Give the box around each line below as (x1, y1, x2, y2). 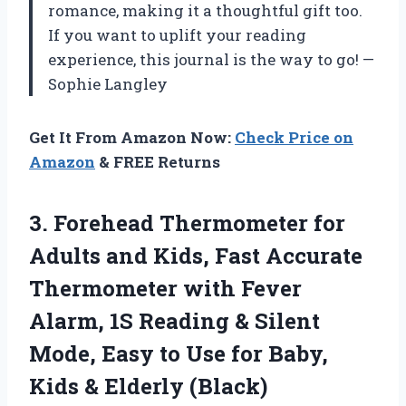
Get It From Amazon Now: (29, 126, 235, 148)
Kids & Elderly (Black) (29, 371, 267, 401)
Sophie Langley (48, 72, 168, 94)
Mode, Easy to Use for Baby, (29, 338, 328, 368)
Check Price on (235, 126, 353, 148)
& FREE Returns (95, 150, 220, 172)
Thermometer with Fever (29, 273, 302, 303)
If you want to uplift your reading (48, 24, 306, 45)
